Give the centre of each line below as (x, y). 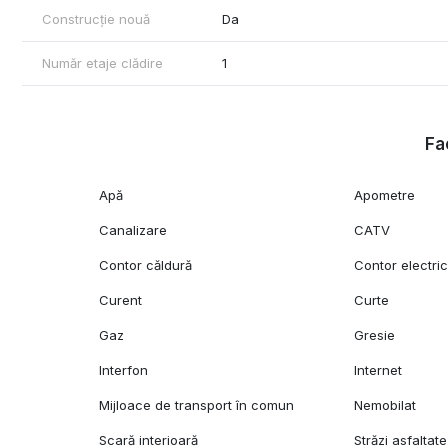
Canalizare (133, 230)
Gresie (375, 335)
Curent (121, 300)
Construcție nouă (96, 19)
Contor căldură (146, 265)
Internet (378, 370)
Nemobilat (385, 405)
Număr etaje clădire (102, 63)
